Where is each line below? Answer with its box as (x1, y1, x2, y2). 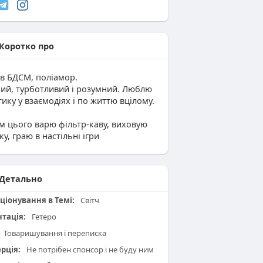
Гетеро (30, 211, 56, 222)
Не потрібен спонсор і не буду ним (25, 244, 154, 255)
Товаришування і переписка (2, 227, 106, 238)
